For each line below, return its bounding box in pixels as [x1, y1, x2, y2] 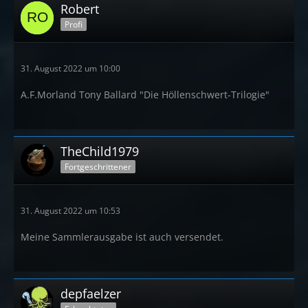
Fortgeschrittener [65, 161, 131, 173]
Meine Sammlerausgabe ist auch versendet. [21, 230, 223, 243]
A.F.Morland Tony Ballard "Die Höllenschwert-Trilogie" [21, 87, 269, 101]
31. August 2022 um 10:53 [21, 204, 120, 217]
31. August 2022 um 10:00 [21, 62, 120, 74]
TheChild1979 [60, 142, 139, 159]
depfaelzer [60, 285, 121, 302]
